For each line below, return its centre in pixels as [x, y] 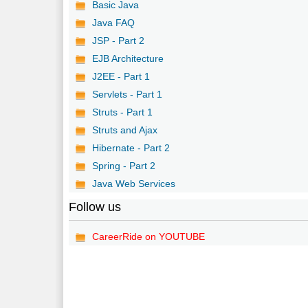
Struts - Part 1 [123, 112]
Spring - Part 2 [124, 165]
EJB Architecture [128, 58]
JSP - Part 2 [119, 40]
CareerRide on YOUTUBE [149, 236]
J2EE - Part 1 [121, 76]
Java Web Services [134, 183]
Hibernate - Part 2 [131, 147]
